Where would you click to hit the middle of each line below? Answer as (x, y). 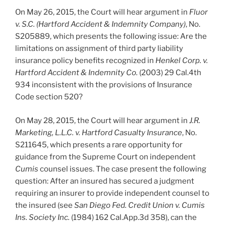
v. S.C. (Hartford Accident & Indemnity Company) (100, 24)
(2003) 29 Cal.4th (169, 73)
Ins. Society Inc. (42, 217)
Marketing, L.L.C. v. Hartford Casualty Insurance (99, 132)
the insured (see (45, 205)
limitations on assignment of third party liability (99, 49)
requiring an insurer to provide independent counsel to (112, 193)
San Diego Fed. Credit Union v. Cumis (139, 205)
